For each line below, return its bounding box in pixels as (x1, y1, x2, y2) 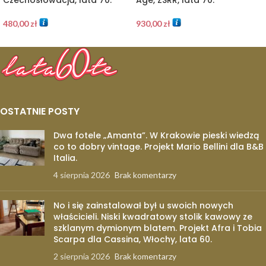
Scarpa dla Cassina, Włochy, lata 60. (53, 233, 212, 245)
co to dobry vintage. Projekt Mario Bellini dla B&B (53, 140, 264, 153)
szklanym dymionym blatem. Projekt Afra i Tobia (53, 221, 262, 234)
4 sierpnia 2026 (53, 169, 110, 180)
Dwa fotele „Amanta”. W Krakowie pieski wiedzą (53, 129, 259, 141)
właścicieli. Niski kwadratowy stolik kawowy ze (53, 210, 252, 223)
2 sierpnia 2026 (53, 251, 110, 261)
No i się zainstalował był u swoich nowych (53, 199, 233, 211)
